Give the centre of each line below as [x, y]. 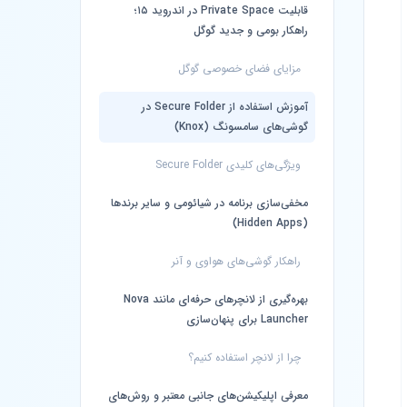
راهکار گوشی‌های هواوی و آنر [236, 261]
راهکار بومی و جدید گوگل [251, 30]
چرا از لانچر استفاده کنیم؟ [244, 357]
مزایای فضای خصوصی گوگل [239, 69]
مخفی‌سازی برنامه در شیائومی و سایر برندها [209, 203]
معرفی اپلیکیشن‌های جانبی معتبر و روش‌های [208, 396]
